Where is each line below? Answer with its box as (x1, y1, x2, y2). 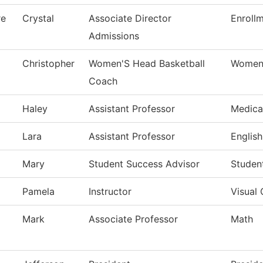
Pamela (22, 186, 55, 198)
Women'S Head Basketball (89, 58, 205, 70)
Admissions (89, 30, 139, 42)
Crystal (22, 12, 54, 25)
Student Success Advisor (89, 158, 200, 170)
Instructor (89, 186, 131, 198)
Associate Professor (89, 213, 178, 225)
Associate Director (89, 12, 171, 25)
